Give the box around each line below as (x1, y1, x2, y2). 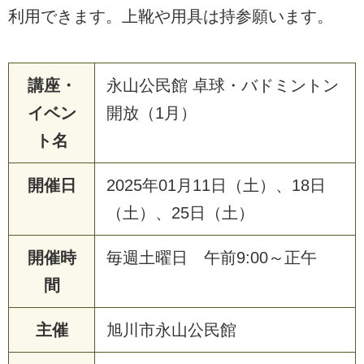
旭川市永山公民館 (106, 320, 236, 339)
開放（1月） (106, 103, 197, 122)
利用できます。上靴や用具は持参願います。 (8, 6, 333, 25)
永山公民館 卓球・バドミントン (106, 76, 339, 94)
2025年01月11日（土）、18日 (106, 175, 326, 194)
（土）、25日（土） (106, 203, 254, 222)
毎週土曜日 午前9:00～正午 (106, 248, 317, 266)
